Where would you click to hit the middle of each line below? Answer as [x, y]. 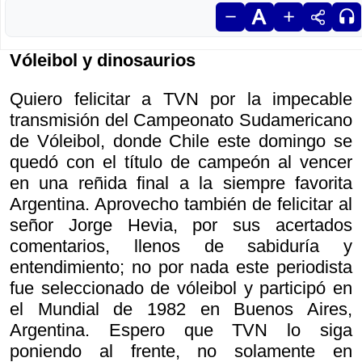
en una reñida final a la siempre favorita [181, 183]
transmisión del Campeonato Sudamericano [181, 120]
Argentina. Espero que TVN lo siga [181, 330]
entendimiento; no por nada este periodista [181, 267]
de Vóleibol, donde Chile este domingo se [181, 141]
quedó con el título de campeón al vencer [181, 162]
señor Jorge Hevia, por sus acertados [181, 225]
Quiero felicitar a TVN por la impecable [181, 99]
